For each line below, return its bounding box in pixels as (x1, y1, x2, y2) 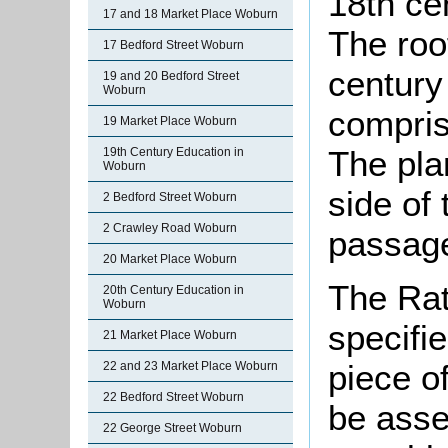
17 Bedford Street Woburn (103, 38, 244, 52)
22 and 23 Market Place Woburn (103, 359, 278, 373)
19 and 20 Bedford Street (103, 69, 239, 83)
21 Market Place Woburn (103, 328, 237, 342)
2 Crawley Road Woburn (103, 221, 237, 235)
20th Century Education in (103, 283, 244, 297)
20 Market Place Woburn (103, 252, 237, 266)
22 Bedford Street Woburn (103, 390, 244, 404)
